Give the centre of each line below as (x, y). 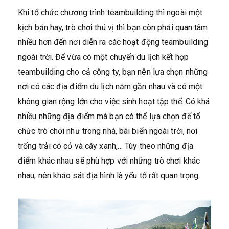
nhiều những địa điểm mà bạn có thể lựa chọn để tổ (109, 116)
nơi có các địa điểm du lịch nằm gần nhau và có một (110, 86)
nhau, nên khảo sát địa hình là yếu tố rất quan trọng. (109, 175)
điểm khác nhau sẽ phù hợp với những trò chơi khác (109, 161)
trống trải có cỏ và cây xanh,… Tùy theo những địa (106, 146)
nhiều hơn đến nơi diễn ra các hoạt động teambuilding (113, 42)
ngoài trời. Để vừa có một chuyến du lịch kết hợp (103, 57)
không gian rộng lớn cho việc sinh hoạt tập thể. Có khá (114, 101)
